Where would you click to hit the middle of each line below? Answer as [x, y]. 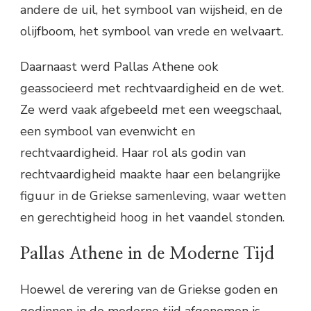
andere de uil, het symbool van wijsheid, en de [151, 10]
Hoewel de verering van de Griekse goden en [149, 289]
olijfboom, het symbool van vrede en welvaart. [152, 32]
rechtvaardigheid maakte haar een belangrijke [150, 175]
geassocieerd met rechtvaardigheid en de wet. [152, 89]
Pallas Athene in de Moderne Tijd [147, 253]
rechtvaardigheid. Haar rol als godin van [133, 153]
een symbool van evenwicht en [108, 132]
